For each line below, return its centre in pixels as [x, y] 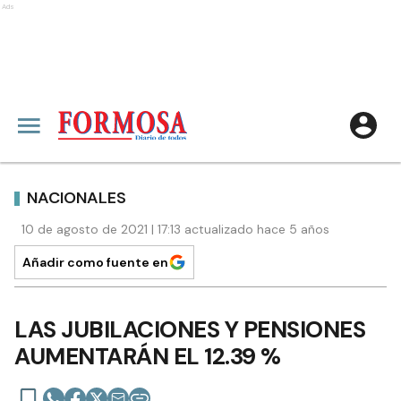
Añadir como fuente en [95, 262]
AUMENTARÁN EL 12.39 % [148, 356]
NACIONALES [77, 197]
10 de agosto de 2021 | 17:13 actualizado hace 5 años [175, 229]
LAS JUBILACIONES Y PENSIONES [190, 329]
